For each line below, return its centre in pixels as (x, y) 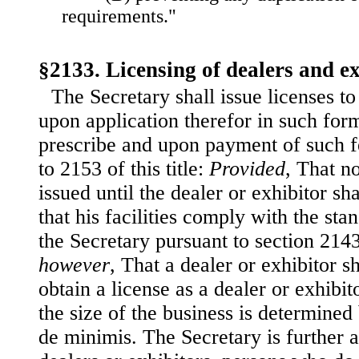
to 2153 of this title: (124, 169)
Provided (247, 169)
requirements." (119, 16)
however (74, 265)
